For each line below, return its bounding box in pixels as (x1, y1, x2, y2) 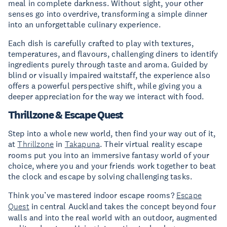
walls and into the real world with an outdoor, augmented (8, 212, 217, 222)
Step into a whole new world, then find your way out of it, (8, 128, 216, 138)
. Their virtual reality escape (100, 138, 202, 149)
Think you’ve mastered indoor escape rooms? (8, 190, 176, 200)
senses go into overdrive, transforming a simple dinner (8, 8, 208, 19)
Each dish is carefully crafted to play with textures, (8, 37, 194, 48)
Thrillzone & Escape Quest (8, 108, 124, 121)
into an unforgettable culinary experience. (8, 19, 161, 29)
